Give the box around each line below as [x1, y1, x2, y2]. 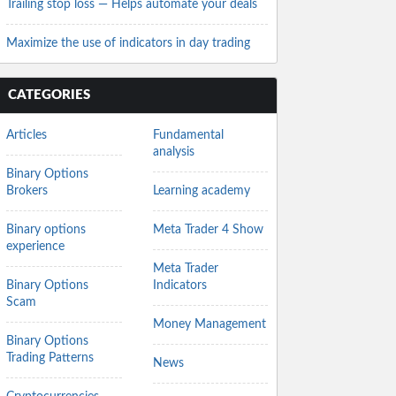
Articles [6, 129, 47, 141]
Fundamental [152, 129, 224, 141]
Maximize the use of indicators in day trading [6, 37, 250, 49]
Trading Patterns [6, 352, 94, 364]
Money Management [152, 318, 266, 331]
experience [6, 240, 65, 253]
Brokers [6, 185, 48, 197]
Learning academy [152, 185, 250, 197]
